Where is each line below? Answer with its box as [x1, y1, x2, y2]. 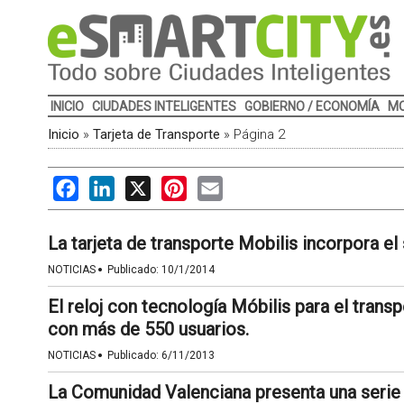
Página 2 [233, 126, 285, 142]
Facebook [78, 176, 141, 193]
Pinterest [186, 176, 245, 193]
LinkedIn [114, 176, 169, 193]
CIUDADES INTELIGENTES [91, 99, 236, 114]
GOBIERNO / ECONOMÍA [243, 99, 380, 114]
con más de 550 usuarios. [47, 318, 249, 340]
